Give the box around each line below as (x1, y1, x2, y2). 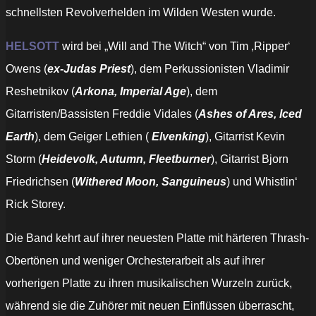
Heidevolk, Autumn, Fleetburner (42, 153, 211, 166)
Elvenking (152, 130, 205, 143)
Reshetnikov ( (6, 85, 75, 98)
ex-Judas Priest (47, 63, 130, 75)
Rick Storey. (6, 198, 66, 211)
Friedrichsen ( (6, 176, 75, 188)
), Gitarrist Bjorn (211, 153, 288, 166)
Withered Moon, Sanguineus (75, 176, 226, 188)
